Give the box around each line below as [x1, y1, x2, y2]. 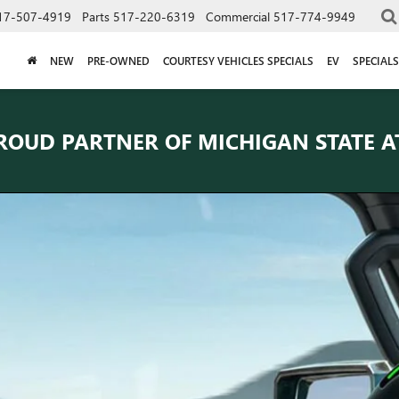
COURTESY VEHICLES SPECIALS [162, 53, 313, 68]
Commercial [206, 7, 270, 25]
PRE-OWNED [86, 53, 150, 68]
